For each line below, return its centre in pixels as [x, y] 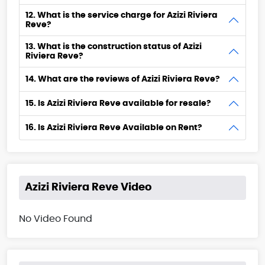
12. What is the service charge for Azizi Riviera [122, 16]
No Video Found [56, 219]
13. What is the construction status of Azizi [114, 47]
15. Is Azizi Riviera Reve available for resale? [118, 104]
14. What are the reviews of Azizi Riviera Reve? [123, 80]
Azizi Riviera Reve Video [88, 188]
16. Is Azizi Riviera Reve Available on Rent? [114, 128]
